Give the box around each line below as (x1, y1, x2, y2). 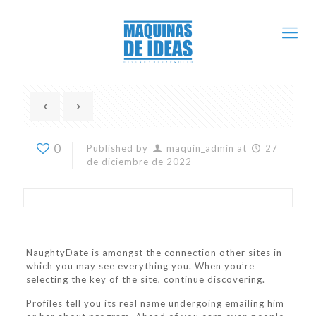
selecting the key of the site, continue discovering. (25, 274, 265, 285)
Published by (87, 142, 148, 154)
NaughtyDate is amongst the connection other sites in (25, 247, 282, 258)
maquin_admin (166, 142, 235, 154)
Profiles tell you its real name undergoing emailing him (25, 298, 284, 309)
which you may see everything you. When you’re (25, 260, 255, 272)
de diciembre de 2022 (87, 156, 192, 167)
